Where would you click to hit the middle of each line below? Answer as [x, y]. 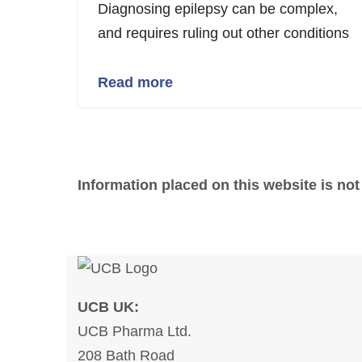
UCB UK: [108, 307]
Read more [135, 82]
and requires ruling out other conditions [223, 33]
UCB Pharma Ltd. [134, 331]
